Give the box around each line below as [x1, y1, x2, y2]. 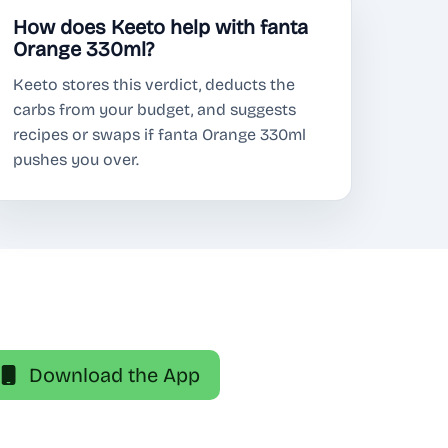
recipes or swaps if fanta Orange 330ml [13, 125, 306, 145]
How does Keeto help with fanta [13, 15, 308, 40]
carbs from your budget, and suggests [13, 100, 296, 120]
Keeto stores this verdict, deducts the [13, 75, 295, 95]
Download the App [28, 363, 200, 388]
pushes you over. [13, 150, 139, 170]
